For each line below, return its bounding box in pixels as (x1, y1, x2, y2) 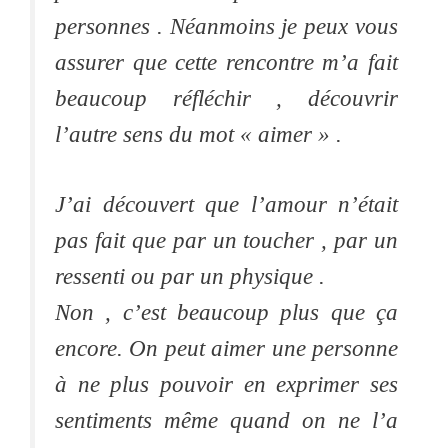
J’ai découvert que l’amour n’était (55, 192, 398, 218)
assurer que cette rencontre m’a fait (55, 50, 398, 76)
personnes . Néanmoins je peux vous (55, 14, 398, 40)
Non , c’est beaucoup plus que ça (55, 300, 398, 326)
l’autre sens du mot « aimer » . (55, 122, 342, 148)
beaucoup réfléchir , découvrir (55, 86, 398, 112)
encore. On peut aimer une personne (55, 336, 398, 362)
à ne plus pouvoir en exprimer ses (55, 372, 398, 398)
